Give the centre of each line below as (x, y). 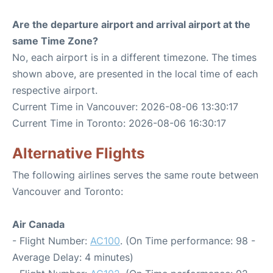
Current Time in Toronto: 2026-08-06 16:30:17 (119, 123)
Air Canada (38, 224)
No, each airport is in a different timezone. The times (134, 57)
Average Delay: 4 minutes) (73, 257)
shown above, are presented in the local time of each (135, 74)
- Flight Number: (51, 241)
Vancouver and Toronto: (68, 191)
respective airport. (55, 90)
